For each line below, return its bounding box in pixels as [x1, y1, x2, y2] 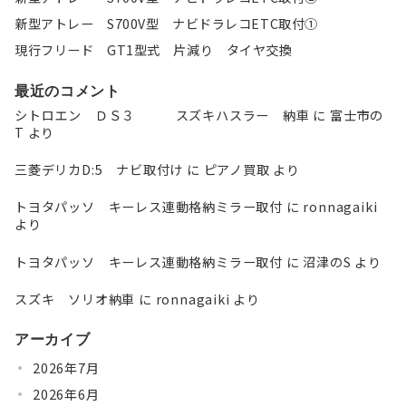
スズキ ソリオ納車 [14, 289, 136, 308]
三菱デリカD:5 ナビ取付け [14, 160, 184, 179]
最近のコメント [14, 82, 121, 100]
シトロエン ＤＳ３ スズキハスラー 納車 [14, 106, 310, 124]
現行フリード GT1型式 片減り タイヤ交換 [14, 41, 293, 59]
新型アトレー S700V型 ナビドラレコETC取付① [14, 14, 318, 33]
